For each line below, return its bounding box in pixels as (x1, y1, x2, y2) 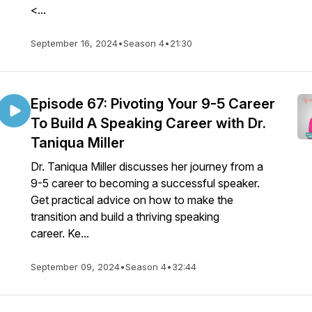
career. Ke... (31, 226, 89, 240)
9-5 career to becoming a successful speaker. (31, 176, 260, 190)
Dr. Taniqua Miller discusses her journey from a (31, 159, 263, 173)
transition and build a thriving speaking (31, 210, 219, 224)
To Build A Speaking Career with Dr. (31, 115, 266, 132)
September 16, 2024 (31, 38, 118, 49)
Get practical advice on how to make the (31, 193, 233, 207)
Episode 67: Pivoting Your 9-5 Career (31, 95, 275, 112)
